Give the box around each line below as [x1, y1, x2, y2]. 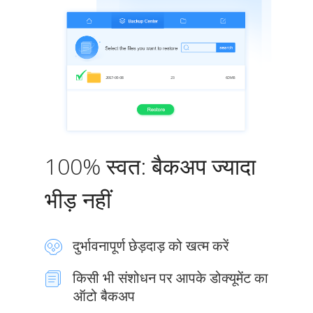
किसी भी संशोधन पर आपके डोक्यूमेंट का [73, 268, 268, 287]
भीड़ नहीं [45, 184, 111, 214]
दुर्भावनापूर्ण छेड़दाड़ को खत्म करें [73, 235, 229, 255]
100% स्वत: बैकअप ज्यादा [45, 150, 256, 181]
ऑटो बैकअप [73, 286, 135, 305]
